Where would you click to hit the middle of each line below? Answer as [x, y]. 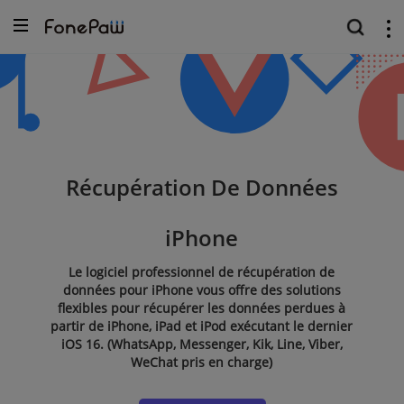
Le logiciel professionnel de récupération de [202, 272]
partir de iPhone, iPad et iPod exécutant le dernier [202, 326]
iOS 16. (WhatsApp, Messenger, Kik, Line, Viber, [202, 344]
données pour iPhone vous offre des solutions [202, 290]
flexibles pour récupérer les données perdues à [202, 308]
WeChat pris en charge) [202, 362]
